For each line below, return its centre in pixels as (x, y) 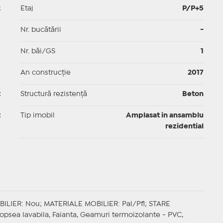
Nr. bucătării (41, 30)
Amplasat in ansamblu (165, 116)
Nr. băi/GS (38, 52)
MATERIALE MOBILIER (81, 204)
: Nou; (32, 204)
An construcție (45, 73)
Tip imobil (37, 116)
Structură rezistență (54, 94)
